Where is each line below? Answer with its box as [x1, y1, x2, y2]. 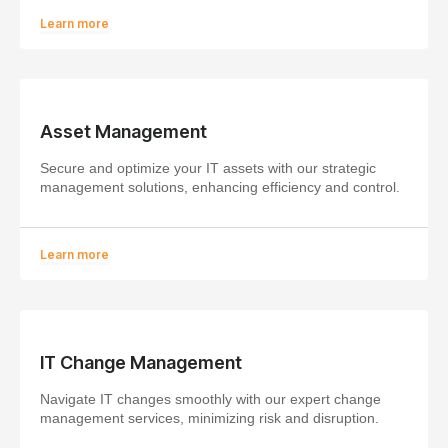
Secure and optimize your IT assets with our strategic [40, 159, 376, 176]
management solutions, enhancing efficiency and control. [40, 178, 400, 195]
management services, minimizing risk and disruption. [40, 409, 379, 426]
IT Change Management [40, 351, 242, 373]
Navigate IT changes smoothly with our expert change [40, 390, 381, 407]
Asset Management [40, 120, 207, 142]
